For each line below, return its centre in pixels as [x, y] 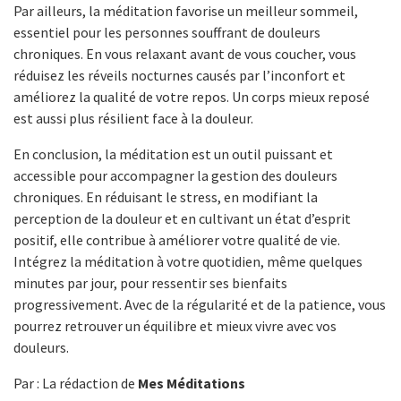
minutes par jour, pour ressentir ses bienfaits [150, 282]
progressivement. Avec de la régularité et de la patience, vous [200, 304]
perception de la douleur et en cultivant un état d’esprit [182, 218]
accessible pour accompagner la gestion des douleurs [175, 175]
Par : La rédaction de [76, 383]
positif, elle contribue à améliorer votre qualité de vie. [177, 239]
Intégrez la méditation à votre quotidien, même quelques [188, 261]
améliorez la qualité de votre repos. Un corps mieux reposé [192, 96]
